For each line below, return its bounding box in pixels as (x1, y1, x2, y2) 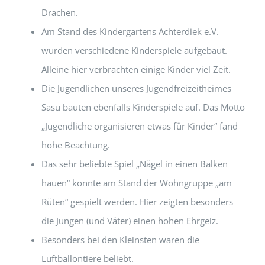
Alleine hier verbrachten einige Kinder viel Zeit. (41, 63, 231, 76)
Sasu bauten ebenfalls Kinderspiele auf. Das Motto (41, 101, 245, 114)
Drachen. (41, 7, 78, 19)
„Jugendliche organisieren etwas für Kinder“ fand (41, 120, 238, 132)
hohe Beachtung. (41, 139, 110, 151)
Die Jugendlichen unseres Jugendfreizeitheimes (41, 82, 231, 95)
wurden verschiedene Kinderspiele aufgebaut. (41, 44, 227, 57)
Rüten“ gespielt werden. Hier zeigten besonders (41, 196, 233, 208)
